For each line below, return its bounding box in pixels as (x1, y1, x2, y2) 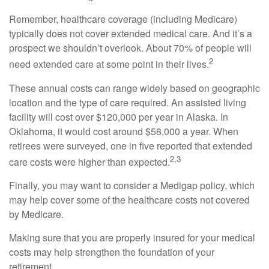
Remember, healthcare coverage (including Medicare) (9, 12, 237, 26)
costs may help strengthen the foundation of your (9, 244, 214, 259)
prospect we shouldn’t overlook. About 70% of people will (9, 41, 252, 55)
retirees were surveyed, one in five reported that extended (9, 138, 252, 153)
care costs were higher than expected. (9, 154, 170, 169)
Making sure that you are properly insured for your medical (9, 230, 255, 244)
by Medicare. (9, 207, 64, 221)
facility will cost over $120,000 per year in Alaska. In (9, 109, 228, 124)
